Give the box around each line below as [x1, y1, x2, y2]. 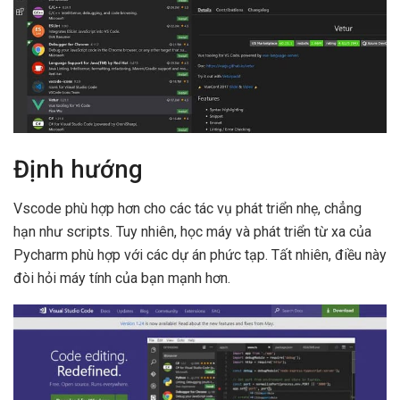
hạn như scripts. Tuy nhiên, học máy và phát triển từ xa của [13, 223, 371, 241]
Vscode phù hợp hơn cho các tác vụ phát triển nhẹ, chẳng [13, 200, 362, 218]
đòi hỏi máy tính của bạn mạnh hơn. [13, 270, 230, 287]
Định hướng [13, 154, 143, 184]
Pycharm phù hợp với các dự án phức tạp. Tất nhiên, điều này [13, 246, 387, 264]
